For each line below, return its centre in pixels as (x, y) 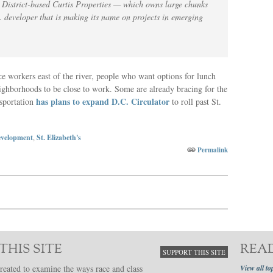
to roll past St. (195, 101)
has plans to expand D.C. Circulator (103, 101)
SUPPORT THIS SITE (194, 252)
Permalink (213, 150)
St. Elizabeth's (59, 137)
